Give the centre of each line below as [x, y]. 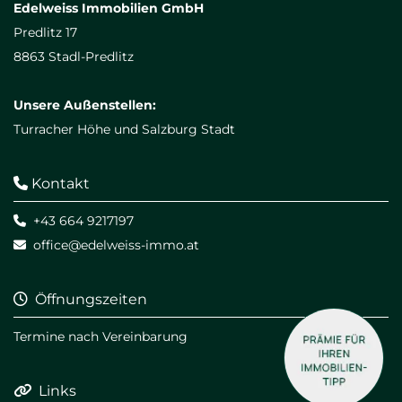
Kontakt [59, 183]
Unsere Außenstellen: [85, 105]
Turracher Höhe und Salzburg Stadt [124, 129]
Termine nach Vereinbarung [100, 336]
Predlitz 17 [45, 32]
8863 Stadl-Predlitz [74, 56]
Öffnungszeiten [87, 299]
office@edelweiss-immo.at [116, 245]
